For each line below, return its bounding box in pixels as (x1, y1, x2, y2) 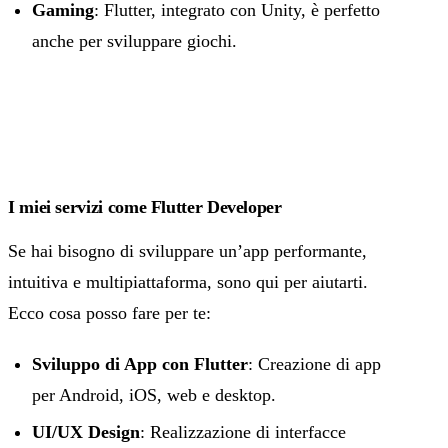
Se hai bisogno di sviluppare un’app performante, (8, 241, 367, 262)
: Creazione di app (248, 354, 381, 375)
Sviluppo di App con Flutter (32, 354, 248, 375)
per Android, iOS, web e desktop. (32, 385, 276, 406)
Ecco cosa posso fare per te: (8, 303, 211, 324)
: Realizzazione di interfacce (140, 422, 346, 443)
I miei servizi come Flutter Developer (8, 197, 282, 218)
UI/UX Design (32, 422, 140, 443)
